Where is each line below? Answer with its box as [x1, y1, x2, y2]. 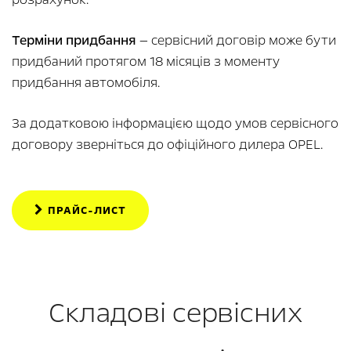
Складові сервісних [49, 294, 302, 333]
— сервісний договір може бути [136, 31, 336, 50]
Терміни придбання [12, 31, 136, 50]
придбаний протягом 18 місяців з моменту [12, 52, 280, 71]
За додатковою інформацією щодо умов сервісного [12, 114, 338, 133]
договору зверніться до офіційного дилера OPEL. [12, 136, 323, 154]
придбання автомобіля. [12, 74, 160, 92]
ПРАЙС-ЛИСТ [44, 203, 126, 219]
